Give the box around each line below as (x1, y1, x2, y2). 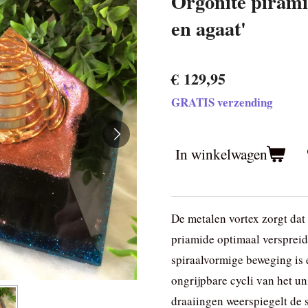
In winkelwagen (175, 144, 267, 164)
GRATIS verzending (171, 93, 273, 111)
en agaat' (171, 13, 246, 43)
